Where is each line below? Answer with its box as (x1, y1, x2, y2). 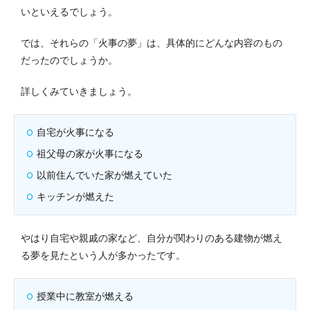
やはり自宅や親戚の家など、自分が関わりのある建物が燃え (21, 232, 282, 244)
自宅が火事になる (37, 126, 114, 138)
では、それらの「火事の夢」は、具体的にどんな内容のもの (21, 37, 282, 48)
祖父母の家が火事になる (37, 147, 143, 159)
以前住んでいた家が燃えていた (37, 169, 172, 181)
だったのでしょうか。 (21, 54, 118, 66)
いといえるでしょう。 (21, 6, 118, 17)
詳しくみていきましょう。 (21, 85, 137, 97)
